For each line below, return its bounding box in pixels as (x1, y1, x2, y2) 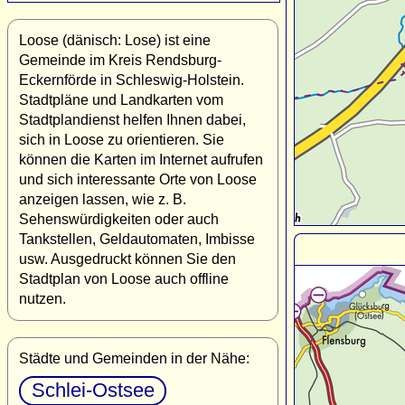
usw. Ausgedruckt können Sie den (19, 250, 236, 267)
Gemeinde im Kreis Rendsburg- (19, 52, 221, 68)
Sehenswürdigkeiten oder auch (19, 211, 219, 227)
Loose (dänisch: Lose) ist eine (19, 32, 211, 48)
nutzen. (19, 290, 66, 306)
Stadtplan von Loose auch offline (19, 270, 229, 287)
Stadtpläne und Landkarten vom (19, 91, 223, 108)
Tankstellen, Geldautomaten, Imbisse (19, 231, 255, 247)
